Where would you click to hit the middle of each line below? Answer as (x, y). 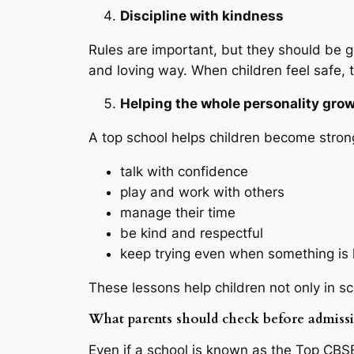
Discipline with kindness (202, 15)
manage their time (178, 212)
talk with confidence (184, 171)
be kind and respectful (192, 233)
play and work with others (202, 192)
